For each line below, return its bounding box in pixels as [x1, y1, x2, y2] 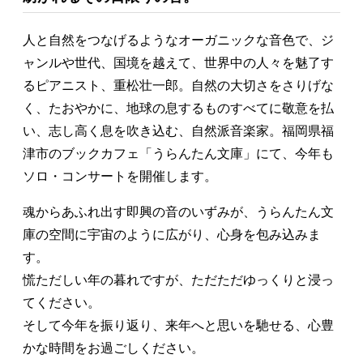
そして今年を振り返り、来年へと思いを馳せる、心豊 [23, 318, 334, 333]
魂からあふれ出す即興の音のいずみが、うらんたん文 [23, 205, 334, 220]
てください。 [23, 296, 100, 310]
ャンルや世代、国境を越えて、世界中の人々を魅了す [23, 56, 334, 70]
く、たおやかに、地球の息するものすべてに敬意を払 [23, 101, 334, 116]
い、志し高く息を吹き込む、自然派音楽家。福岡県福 [23, 124, 334, 139]
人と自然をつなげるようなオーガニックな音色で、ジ [23, 33, 334, 48]
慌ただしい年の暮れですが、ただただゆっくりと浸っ [23, 273, 334, 288]
